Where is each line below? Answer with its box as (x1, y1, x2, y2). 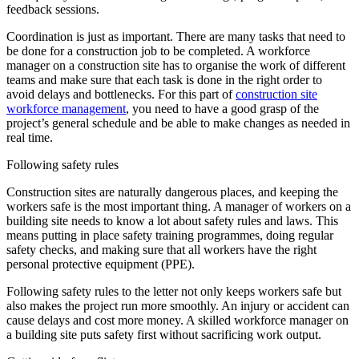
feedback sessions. (6, 2, 99, 16)
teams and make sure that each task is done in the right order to (6, 72, 322, 87)
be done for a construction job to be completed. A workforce (6, 43, 310, 58)
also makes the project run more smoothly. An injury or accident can (6, 298, 349, 313)
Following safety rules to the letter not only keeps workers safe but (6, 284, 341, 298)
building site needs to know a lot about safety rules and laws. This (6, 213, 338, 228)
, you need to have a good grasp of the (126, 101, 319, 115)
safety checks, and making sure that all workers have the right (6, 242, 317, 256)
